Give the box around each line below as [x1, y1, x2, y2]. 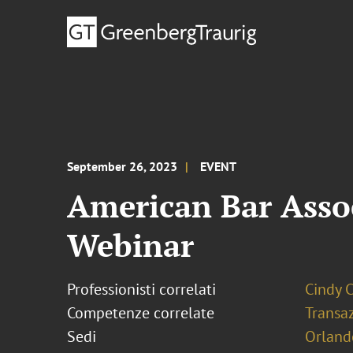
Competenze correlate [67, 303, 215, 323]
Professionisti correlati [67, 279, 217, 299]
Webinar [67, 224, 195, 266]
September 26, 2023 [67, 158, 178, 174]
